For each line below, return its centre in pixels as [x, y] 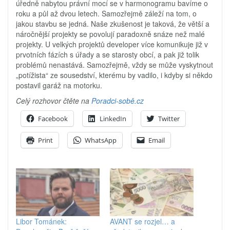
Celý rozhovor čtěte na [54, 101]
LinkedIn [113, 119]
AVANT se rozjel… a [142, 222]
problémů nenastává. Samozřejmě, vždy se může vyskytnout [114, 65]
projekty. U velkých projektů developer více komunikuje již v [112, 44]
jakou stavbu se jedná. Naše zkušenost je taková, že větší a [113, 24]
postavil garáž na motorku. [59, 85]
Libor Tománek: [41, 222]
